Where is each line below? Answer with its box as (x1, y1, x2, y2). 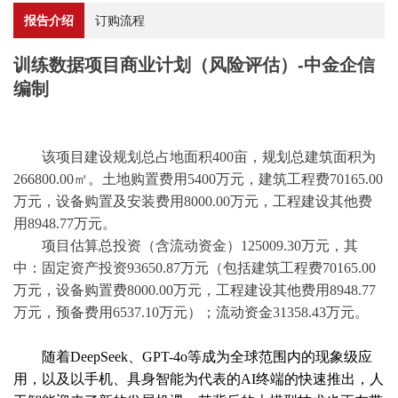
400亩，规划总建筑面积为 (212, 149, 376, 165)
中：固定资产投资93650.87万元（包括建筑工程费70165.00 (13, 260, 376, 276)
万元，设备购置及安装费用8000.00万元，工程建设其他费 (13, 194, 372, 210)
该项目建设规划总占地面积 (42, 149, 212, 165)
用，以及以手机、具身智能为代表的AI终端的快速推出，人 (13, 371, 384, 387)
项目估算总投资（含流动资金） (42, 238, 241, 254)
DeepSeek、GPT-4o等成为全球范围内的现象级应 (70, 349, 372, 365)
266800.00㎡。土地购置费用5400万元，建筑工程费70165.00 (13, 171, 383, 187)
